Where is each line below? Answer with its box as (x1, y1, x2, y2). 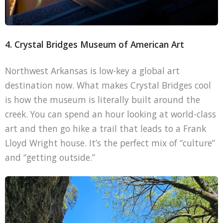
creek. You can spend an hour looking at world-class (4, 108, 216, 120)
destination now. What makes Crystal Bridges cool (4, 79, 211, 91)
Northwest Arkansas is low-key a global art (4, 64, 180, 77)
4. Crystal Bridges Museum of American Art (4, 38, 184, 50)
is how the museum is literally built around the (4, 93, 200, 106)
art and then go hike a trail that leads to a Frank (4, 122, 206, 134)
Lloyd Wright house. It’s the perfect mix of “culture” (4, 136, 215, 149)
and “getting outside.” (4, 151, 95, 163)
